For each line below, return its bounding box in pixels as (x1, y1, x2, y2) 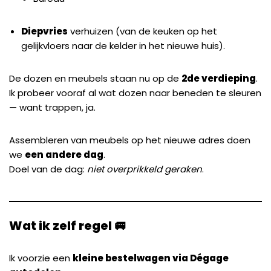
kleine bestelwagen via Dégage (73, 252, 229, 264)
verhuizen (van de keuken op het (68, 25, 217, 38)
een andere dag (25, 148, 103, 161)
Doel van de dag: (9, 163, 87, 175)
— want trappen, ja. (9, 101, 96, 114)
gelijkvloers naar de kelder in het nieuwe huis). (21, 39, 225, 52)
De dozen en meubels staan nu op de (9, 72, 181, 85)
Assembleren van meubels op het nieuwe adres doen (9, 134, 250, 146)
